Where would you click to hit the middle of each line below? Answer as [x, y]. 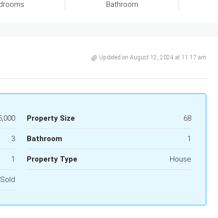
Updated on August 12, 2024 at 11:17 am [153, 57]
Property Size [51, 118]
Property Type [52, 159]
